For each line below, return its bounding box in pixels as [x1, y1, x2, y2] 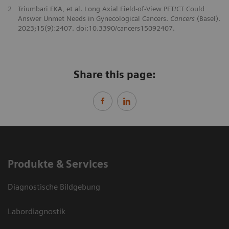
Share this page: [74, 68, 155, 81]
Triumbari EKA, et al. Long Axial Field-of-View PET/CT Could [17, 4, 204, 13]
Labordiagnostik [8, 206, 65, 216]
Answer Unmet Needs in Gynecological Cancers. [17, 14, 170, 22]
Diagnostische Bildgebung [8, 181, 100, 192]
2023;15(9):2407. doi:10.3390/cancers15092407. [17, 24, 175, 32]
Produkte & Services [8, 157, 108, 170]
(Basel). [194, 14, 220, 22]
